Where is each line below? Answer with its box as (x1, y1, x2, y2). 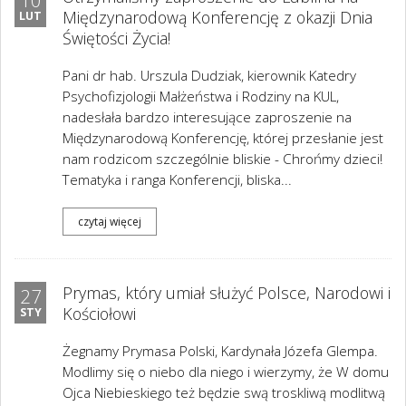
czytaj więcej (78, 213, 141, 229)
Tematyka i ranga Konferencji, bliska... (63, 170, 292, 189)
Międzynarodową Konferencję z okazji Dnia (63, 6, 372, 28)
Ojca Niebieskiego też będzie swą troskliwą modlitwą (63, 383, 385, 402)
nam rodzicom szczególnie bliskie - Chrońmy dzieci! (63, 150, 382, 169)
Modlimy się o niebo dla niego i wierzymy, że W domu (63, 362, 389, 382)
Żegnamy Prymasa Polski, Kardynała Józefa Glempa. (63, 342, 378, 361)
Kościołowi (63, 303, 136, 324)
